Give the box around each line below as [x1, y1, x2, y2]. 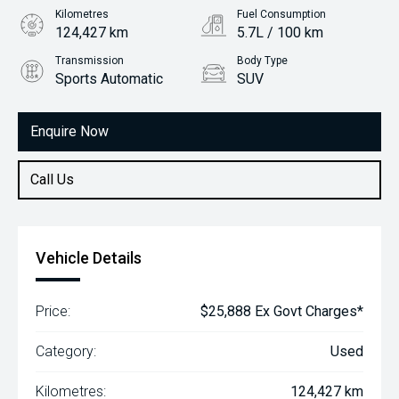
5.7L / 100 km [237, 24, 323, 41]
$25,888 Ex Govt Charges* [200, 303, 363, 320]
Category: [36, 343, 96, 360]
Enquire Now [30, 123, 109, 140]
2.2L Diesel [55, 117, 126, 134]
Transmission [55, 54, 124, 67]
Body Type [237, 54, 288, 67]
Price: [36, 303, 70, 320]
